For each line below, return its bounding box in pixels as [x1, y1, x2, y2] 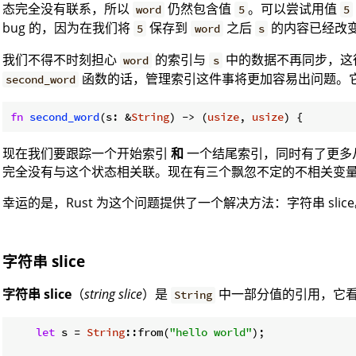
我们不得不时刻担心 [2, 50, 120, 68]
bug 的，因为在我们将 [2, 18, 133, 37]
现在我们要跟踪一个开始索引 [2, 144, 171, 162]
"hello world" [169, 325, 252, 340]
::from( [125, 325, 169, 340]
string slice [84, 285, 142, 304]
